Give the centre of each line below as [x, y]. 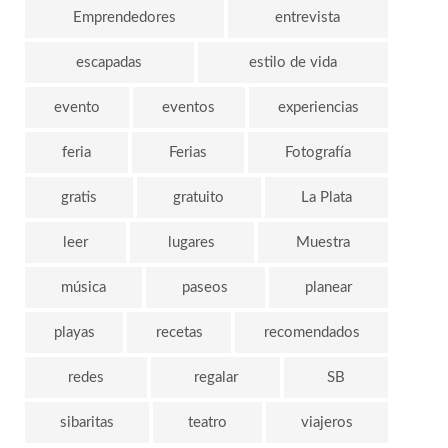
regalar [215, 377]
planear [328, 287]
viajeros [327, 422]
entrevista [308, 17]
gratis [79, 197]
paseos [205, 287]
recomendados [311, 332]
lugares [192, 242]
